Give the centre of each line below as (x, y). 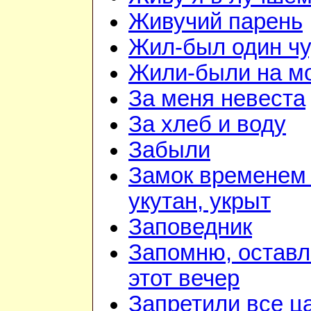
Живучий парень (216, 22)
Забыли (169, 150)
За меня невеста (217, 99)
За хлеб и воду (207, 125)
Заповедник (190, 227)
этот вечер (184, 279)
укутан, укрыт (200, 202)
